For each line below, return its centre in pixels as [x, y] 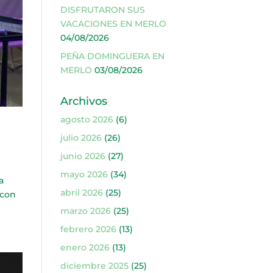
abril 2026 [81, 193]
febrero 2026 [88, 229]
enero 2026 [85, 247]
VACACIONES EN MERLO [113, 24]
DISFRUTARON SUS [102, 10]
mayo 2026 [84, 174]
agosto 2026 [87, 119]
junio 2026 [83, 156]
